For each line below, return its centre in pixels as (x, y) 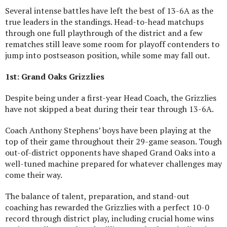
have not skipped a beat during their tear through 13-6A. (109, 109)
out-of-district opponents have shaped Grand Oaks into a (110, 152)
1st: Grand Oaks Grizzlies (55, 76)
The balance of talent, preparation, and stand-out (97, 196)
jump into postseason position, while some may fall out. (107, 55)
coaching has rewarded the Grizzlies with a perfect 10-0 (107, 207)
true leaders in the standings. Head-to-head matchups (104, 22)
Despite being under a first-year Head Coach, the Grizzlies (111, 98)
